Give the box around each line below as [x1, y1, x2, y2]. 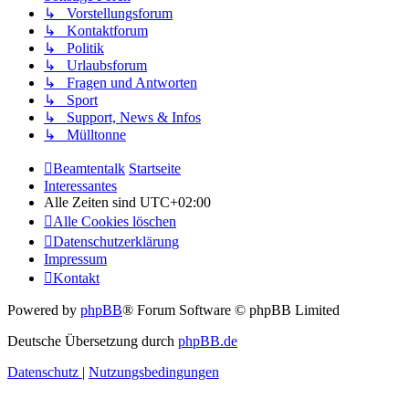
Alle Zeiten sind [44, 194, 140, 211]
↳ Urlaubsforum [44, 58, 147, 74]
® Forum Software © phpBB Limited [122, 302, 340, 319]
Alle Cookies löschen [53, 214, 176, 230]
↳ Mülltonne [44, 127, 126, 143]
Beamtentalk [53, 161, 125, 177]
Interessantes [44, 178, 117, 194]
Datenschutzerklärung [53, 234, 179, 250]
